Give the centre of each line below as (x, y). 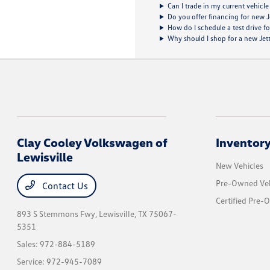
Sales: (29, 244)
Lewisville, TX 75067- (138, 214)
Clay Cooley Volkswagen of (93, 142)
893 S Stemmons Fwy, (58, 214)
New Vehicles (239, 165)
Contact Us (64, 186)
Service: (32, 261)
